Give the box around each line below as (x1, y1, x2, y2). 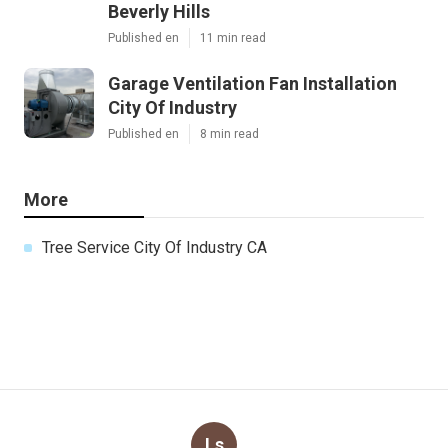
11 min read (200, 30, 266, 45)
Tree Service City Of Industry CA (42, 237, 267, 257)
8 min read (200, 126, 259, 141)
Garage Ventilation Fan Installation (108, 72, 397, 94)
